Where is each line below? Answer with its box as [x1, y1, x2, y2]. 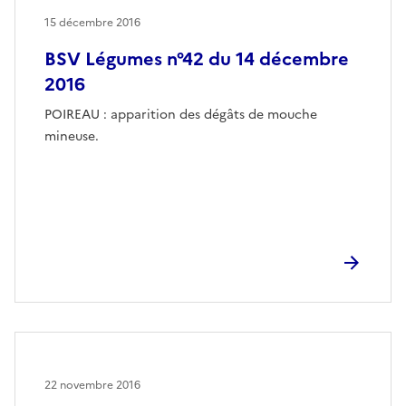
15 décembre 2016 [44, 14, 140, 31]
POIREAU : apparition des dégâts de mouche [44, 104, 317, 124]
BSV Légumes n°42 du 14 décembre [44, 44, 349, 72]
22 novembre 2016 [44, 376, 140, 393]
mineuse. [44, 126, 99, 146]
